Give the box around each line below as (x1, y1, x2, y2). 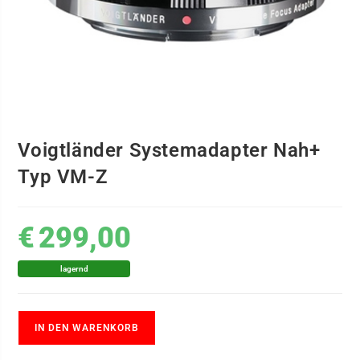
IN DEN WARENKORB (35, 321, 140, 333)
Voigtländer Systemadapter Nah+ (18, 138, 321, 162)
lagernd (59, 264, 88, 273)
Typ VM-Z (18, 165, 108, 188)
